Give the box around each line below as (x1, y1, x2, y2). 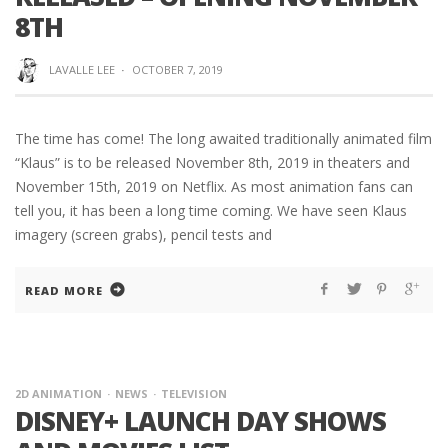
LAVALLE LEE (48, 61, 115, 77)
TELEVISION (161, 386, 227, 402)
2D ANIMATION (15, 386, 102, 402)
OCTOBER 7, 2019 (131, 61, 223, 77)
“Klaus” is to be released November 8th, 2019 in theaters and (15, 153, 410, 173)
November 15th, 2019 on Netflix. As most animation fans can (15, 177, 413, 197)
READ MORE (25, 283, 103, 299)
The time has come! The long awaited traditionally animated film (15, 129, 432, 149)
